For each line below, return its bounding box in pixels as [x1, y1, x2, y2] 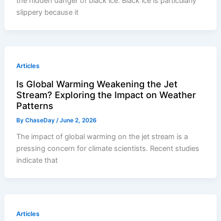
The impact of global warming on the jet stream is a [16, 132, 188, 141]
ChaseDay [25, 116, 57, 124]
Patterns [16, 100, 54, 111]
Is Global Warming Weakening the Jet [16, 78, 178, 89]
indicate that [16, 155, 58, 165]
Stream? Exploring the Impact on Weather [16, 89, 196, 100]
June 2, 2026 [60, 116, 97, 124]
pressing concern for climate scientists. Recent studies [16, 144, 200, 153]
